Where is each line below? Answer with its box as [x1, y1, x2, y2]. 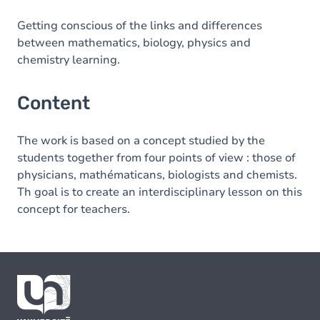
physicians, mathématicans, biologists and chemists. [17, 167, 297, 183]
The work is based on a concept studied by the [17, 133, 265, 149]
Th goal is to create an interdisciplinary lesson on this [17, 184, 302, 200]
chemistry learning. [17, 52, 120, 68]
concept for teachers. [17, 201, 130, 217]
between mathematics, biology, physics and [17, 35, 251, 51]
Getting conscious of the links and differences [17, 18, 262, 34]
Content [17, 92, 90, 114]
